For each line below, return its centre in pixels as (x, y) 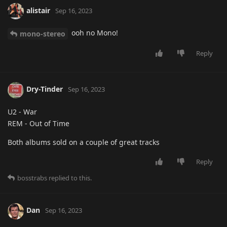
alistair (38, 10)
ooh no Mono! (94, 32)
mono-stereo (43, 33)
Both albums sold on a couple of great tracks (84, 142)
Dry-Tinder (45, 89)
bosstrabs (32, 178)
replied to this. (69, 178)
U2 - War (22, 111)
